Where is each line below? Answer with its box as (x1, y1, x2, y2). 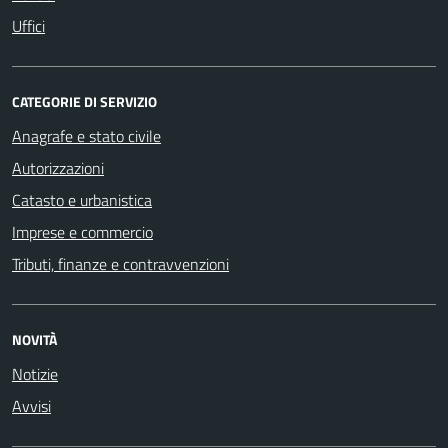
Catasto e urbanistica (12, 188, 152, 213)
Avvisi (12, 394, 51, 419)
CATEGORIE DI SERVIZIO (12, 91, 157, 113)
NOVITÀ (12, 329, 57, 351)
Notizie (12, 362, 58, 387)
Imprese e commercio (12, 220, 153, 245)
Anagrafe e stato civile (12, 124, 161, 149)
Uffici (12, 14, 45, 39)
